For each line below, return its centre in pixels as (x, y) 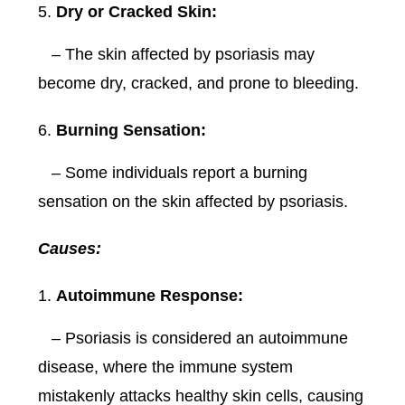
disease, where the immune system (166, 367)
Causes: (70, 249)
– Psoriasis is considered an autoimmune (193, 339)
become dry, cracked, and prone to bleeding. (199, 84)
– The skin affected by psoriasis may (177, 55)
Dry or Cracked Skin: (137, 12)
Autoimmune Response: (150, 296)
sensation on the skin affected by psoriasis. (193, 202)
